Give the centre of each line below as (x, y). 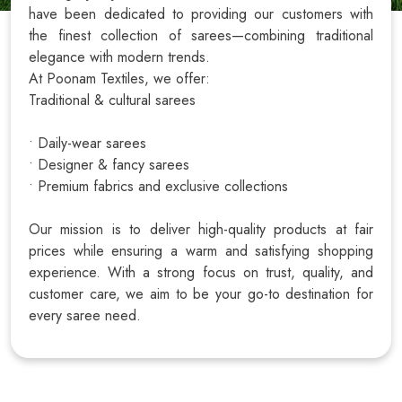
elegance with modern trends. (119, 57)
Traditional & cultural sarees (112, 100)
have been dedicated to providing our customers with (201, 14)
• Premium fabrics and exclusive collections (158, 186)
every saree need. (85, 315)
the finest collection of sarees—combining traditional (201, 35)
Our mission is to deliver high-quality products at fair (201, 229)
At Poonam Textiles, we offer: (119, 79)
